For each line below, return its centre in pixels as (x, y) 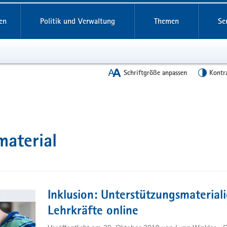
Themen (166, 21)
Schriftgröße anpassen (155, 72)
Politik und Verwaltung (77, 21)
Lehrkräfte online (93, 211)
